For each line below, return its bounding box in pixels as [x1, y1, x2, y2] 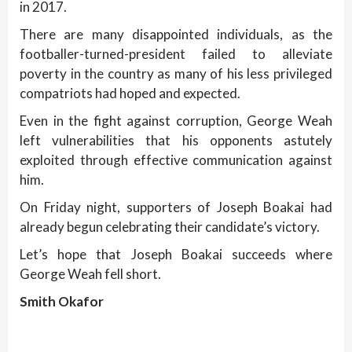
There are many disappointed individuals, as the [20, 26, 332, 43]
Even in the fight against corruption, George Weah [20, 112, 332, 130]
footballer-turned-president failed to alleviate [20, 46, 332, 63]
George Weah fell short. [20, 266, 161, 283]
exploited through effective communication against [20, 152, 332, 169]
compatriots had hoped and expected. [20, 85, 240, 102]
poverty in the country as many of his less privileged [20, 65, 332, 82]
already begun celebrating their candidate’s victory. [20, 218, 320, 236]
